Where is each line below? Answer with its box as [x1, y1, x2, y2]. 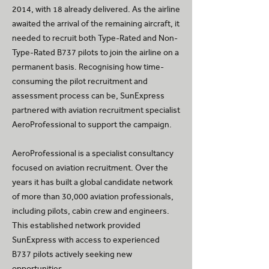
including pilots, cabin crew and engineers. [12, 206, 169, 216]
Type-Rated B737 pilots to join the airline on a [12, 47, 179, 58]
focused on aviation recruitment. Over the [12, 163, 168, 173]
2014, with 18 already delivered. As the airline [12, 4, 180, 14]
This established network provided [12, 220, 141, 231]
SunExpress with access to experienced [12, 235, 160, 245]
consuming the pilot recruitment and [12, 76, 148, 86]
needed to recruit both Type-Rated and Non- [12, 33, 178, 43]
